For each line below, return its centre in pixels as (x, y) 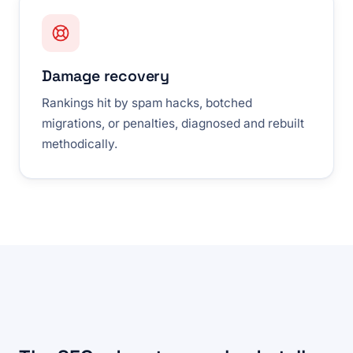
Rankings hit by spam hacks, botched (147, 102)
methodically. (80, 143)
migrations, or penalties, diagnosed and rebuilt (173, 123)
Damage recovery (106, 76)
